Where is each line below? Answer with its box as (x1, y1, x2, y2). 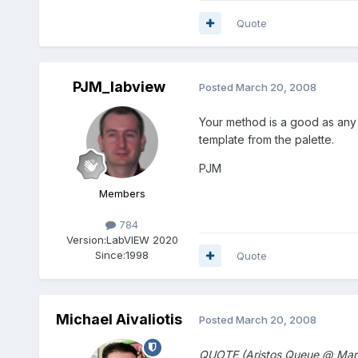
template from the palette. (198, 132, 334, 146)
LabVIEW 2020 (105, 233, 178, 246)
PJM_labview (72, 78, 165, 95)
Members (98, 186, 145, 200)
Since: (95, 248, 126, 261)
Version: (66, 233, 106, 246)
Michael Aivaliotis (55, 310, 182, 328)
